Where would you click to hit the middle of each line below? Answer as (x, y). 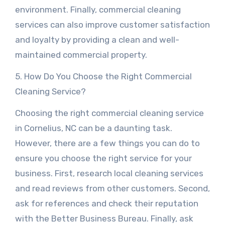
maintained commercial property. (81, 55)
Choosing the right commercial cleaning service (109, 113)
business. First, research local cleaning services (109, 173)
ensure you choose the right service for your (103, 158)
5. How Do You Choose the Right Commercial (103, 76)
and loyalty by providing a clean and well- (97, 40)
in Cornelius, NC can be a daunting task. (93, 128)
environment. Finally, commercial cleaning (98, 10)
